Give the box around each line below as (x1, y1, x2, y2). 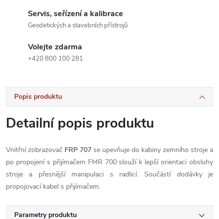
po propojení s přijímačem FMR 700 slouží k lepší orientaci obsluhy (6, 157, 213, 167)
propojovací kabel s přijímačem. (6, 182, 100, 191)
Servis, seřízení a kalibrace (28, 8, 123, 19)
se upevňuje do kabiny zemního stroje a (91, 145, 213, 154)
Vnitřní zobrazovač (6, 145, 65, 154)
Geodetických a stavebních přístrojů (28, 21, 128, 30)
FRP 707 (65, 145, 91, 154)
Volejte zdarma (28, 42, 82, 52)
